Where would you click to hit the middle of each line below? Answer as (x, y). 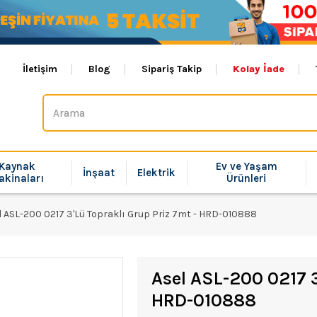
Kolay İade (259, 69)
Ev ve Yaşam (246, 166)
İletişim (40, 69)
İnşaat (98, 172)
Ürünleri (247, 178)
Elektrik (157, 172)
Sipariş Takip (172, 69)
